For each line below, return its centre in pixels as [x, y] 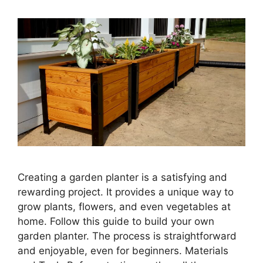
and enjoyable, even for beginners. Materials [123, 250]
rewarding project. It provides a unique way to [126, 192]
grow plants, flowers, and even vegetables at [124, 206]
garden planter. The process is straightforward [127, 236]
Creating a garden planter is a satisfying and [122, 177]
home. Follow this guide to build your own [116, 221]
